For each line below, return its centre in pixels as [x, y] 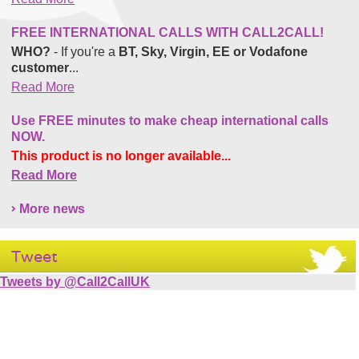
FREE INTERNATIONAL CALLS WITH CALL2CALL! [167, 32]
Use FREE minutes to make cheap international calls [170, 120]
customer [40, 67]
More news [52, 208]
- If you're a [85, 51]
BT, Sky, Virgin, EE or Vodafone [213, 51]
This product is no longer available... [121, 155]
